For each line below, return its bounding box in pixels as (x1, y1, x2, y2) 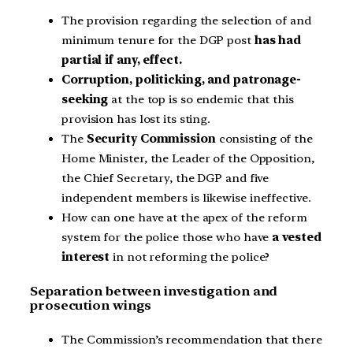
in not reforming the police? (110, 250, 270, 265)
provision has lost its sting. (61, 112, 211, 127)
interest (61, 250, 110, 265)
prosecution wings (30, 297, 152, 313)
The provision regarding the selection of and (61, 13, 311, 28)
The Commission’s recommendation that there (61, 332, 322, 347)
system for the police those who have (61, 230, 269, 245)
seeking (61, 92, 109, 107)
